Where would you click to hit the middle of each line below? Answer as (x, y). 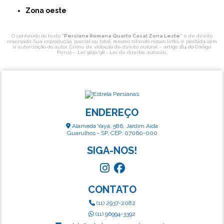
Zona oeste (49, 10)
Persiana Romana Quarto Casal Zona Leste (122, 35)
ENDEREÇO (112, 112)
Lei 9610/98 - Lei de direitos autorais (122, 52)
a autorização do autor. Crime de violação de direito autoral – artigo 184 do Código (112, 46)
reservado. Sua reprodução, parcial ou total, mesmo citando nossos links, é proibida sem (112, 41)
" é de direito (196, 35)
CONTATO (112, 189)
